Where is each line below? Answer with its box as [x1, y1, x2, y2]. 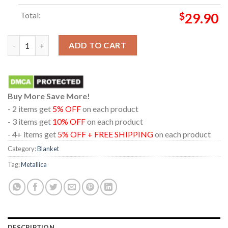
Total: [20, 10, 41, 20]
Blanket [37, 145, 59, 153]
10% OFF [52, 117, 85, 127]
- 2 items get [8, 104, 52, 114]
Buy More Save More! [8, 91, 90, 101]
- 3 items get [8, 117, 52, 127]
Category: [8, 145, 37, 153]
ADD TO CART [69, 40, 127, 50]
